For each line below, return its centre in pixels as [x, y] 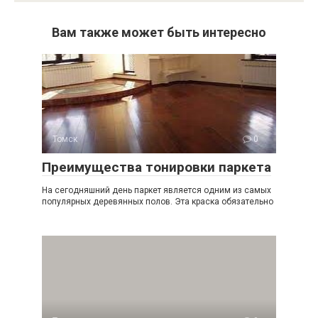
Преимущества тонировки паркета [157, 167]
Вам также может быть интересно [159, 32]
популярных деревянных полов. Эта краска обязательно [158, 202]
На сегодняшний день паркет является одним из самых [157, 190]
